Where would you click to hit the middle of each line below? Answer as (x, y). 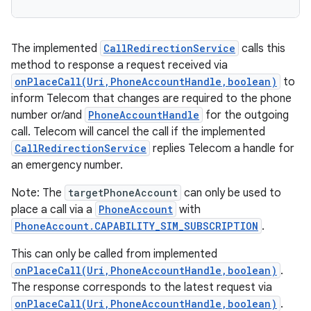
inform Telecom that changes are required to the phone (151, 99)
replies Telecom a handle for (222, 149)
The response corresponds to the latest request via (142, 287)
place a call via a (53, 210)
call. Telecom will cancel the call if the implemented (138, 132)
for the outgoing (246, 115)
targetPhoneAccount (123, 193)
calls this (262, 49)
